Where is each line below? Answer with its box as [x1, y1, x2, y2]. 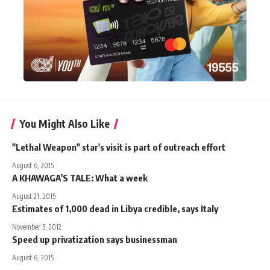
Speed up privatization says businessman [12, 233, 177, 245]
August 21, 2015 [12, 191, 55, 201]
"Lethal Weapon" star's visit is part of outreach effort [12, 141, 225, 152]
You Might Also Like [19, 116, 110, 130]
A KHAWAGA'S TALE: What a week [12, 172, 148, 183]
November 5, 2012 [12, 222, 61, 231]
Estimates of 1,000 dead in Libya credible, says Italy [12, 202, 218, 214]
